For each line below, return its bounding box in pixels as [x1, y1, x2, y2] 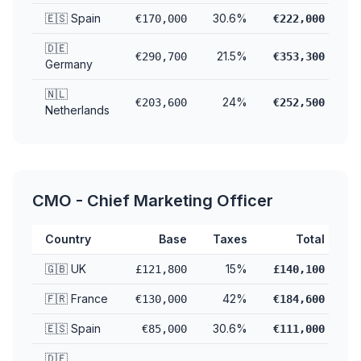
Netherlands [45, 103, 110, 117]
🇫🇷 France [45, 292, 108, 305]
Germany [45, 57, 93, 71]
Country [45, 232, 91, 246]
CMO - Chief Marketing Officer [32, 191, 273, 210]
